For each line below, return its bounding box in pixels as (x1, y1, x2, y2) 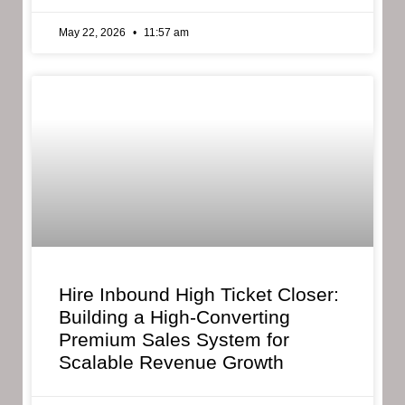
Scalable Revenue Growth (59, 352, 284, 373)
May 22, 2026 (59, 26, 128, 40)
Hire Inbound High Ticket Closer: (59, 284, 339, 306)
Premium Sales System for (59, 329, 289, 351)
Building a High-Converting (59, 306, 290, 328)
